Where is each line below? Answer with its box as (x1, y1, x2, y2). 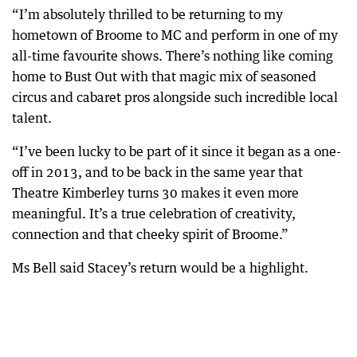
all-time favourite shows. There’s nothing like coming (12, 48, 333, 64)
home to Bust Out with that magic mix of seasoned (12, 69, 316, 84)
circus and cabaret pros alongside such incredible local (12, 89, 338, 105)
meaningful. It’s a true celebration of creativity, (12, 206, 296, 222)
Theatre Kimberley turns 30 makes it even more (12, 185, 299, 201)
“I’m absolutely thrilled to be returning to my (12, 6, 283, 22)
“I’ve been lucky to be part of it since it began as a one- (12, 143, 341, 159)
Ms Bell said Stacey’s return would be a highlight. (12, 260, 308, 276)
